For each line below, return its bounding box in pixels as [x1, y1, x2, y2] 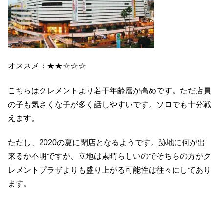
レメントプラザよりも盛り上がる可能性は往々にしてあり [8, 166, 211, 175]
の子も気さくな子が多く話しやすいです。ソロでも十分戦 [8, 100, 211, 109]
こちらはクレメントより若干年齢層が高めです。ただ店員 [8, 86, 211, 95]
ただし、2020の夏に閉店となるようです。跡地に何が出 [8, 138, 205, 147]
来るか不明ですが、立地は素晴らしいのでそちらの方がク [8, 152, 211, 161]
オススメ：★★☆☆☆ [8, 62, 86, 70]
